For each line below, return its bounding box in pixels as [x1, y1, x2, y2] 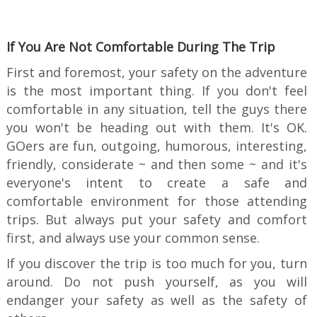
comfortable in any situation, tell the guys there [6, 100, 308, 118]
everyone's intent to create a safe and [6, 174, 308, 192]
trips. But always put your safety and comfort [6, 211, 308, 229]
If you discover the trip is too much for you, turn [6, 255, 308, 272]
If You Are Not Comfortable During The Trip [6, 38, 275, 56]
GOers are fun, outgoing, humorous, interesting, [6, 137, 308, 155]
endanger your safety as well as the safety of [6, 292, 308, 309]
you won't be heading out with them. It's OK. [6, 119, 308, 137]
